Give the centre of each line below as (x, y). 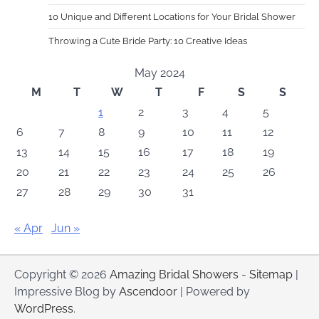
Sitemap (271, 275)
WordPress (44, 309)
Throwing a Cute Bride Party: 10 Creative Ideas (148, 41)
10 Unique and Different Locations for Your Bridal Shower (172, 17)
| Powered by (214, 292)
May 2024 (159, 73)
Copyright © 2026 (62, 275)
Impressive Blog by (67, 292)
